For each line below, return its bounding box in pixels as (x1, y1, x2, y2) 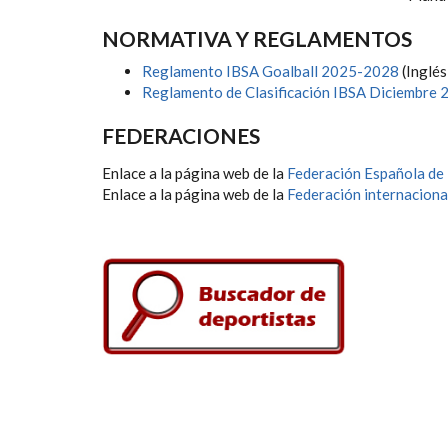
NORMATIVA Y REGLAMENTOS (102, 25, 412, 51)
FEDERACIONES (102, 122, 260, 148)
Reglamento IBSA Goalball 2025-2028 (142, 61, 399, 80)
